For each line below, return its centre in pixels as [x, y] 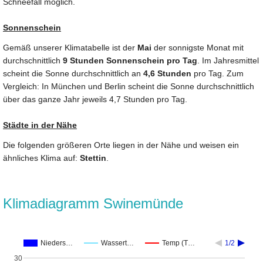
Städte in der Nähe [40, 125]
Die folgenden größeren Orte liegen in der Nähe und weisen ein [121, 145]
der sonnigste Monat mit [198, 48]
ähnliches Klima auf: [41, 158]
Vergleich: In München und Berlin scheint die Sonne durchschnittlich [129, 87]
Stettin [93, 158]
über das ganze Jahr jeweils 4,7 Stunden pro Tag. [95, 100]
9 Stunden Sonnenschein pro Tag [130, 61]
